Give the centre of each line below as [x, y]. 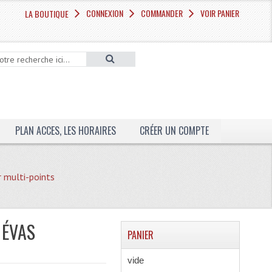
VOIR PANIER [220, 13]
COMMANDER [162, 13]
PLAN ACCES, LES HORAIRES [65, 131]
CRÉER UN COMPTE [174, 131]
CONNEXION [105, 13]
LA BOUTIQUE [47, 14]
